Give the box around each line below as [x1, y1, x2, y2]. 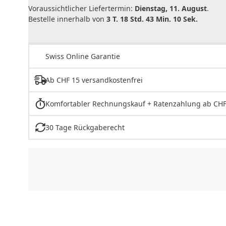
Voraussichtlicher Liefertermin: [28, 4, 135, 14]
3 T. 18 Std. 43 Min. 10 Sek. [106, 14, 198, 24]
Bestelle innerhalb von [28, 14, 106, 24]
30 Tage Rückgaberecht [45, 122, 125, 132]
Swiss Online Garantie [45, 51, 120, 61]
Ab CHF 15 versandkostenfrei [45, 75, 143, 85]
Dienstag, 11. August [135, 4, 207, 14]
